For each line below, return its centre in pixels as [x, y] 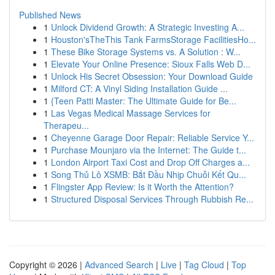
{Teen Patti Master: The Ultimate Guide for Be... [144, 101]
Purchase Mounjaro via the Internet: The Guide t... [149, 150]
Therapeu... [66, 125]
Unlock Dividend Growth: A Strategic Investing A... [148, 27]
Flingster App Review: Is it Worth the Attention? [142, 187]
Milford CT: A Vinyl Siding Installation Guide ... [139, 88]
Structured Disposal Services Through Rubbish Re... [152, 199]
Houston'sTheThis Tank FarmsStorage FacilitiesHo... [153, 39]
